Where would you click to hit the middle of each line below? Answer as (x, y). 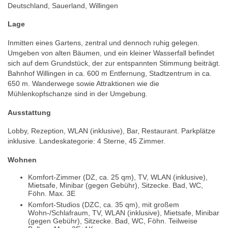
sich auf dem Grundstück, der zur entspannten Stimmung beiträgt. (114, 63)
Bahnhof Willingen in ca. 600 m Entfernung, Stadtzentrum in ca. (110, 73)
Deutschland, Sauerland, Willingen (63, 5)
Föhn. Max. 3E (52, 194)
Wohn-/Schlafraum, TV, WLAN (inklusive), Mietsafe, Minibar (124, 213)
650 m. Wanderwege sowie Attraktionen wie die (83, 83)
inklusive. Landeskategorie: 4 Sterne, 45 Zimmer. (87, 141)
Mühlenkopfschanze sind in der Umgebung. (78, 93)
